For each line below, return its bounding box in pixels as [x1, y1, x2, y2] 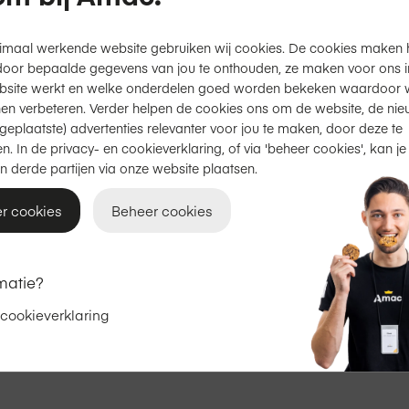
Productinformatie [215, 30, 318, 47]
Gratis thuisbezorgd [215, 99, 349, 119]
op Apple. [315, 131, 383, 151]
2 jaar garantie [215, 131, 316, 151]
